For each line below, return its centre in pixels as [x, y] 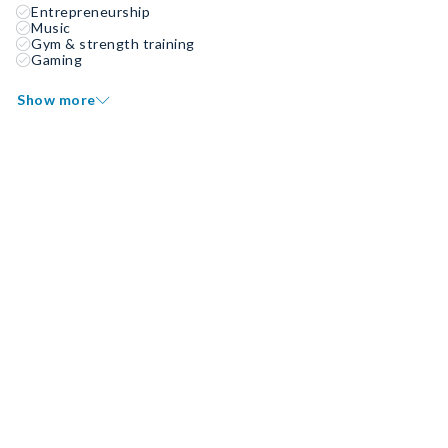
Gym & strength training [113, 43]
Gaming [56, 59]
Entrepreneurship [90, 11]
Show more [56, 99]
